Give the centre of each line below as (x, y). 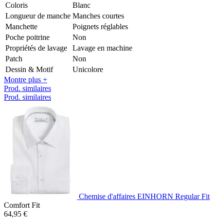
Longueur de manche (38, 16)
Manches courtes (98, 16)
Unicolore (88, 69)
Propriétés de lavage (36, 48)
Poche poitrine (27, 37)
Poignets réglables (100, 26)
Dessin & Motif (29, 69)
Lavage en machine (102, 48)
